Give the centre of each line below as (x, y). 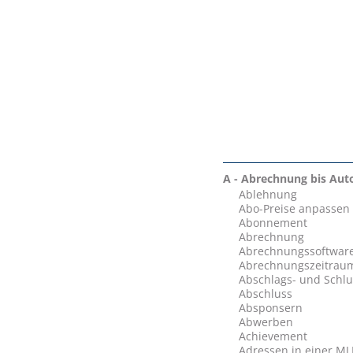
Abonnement (273, 223)
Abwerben (266, 322)
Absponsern (270, 308)
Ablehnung (268, 194)
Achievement (273, 336)
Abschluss (265, 294)
